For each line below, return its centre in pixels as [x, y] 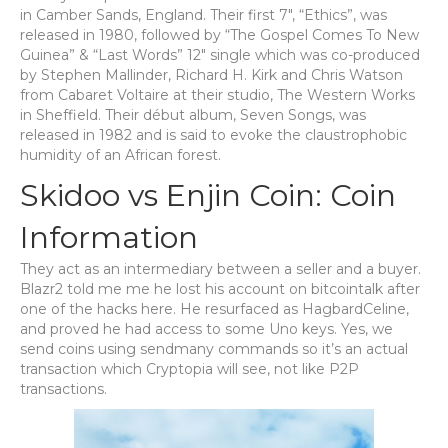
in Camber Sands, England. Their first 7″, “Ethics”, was [203, 15]
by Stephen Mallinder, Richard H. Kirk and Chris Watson [211, 75]
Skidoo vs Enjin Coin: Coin [208, 195]
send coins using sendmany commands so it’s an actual [214, 349]
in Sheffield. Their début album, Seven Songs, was [193, 115]
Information [109, 237]
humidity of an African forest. [120, 155]
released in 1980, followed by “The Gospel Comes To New [219, 35]
